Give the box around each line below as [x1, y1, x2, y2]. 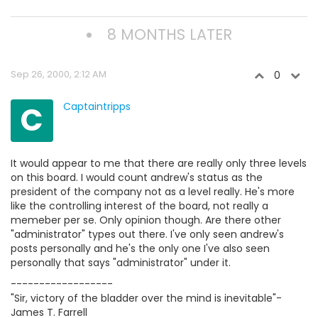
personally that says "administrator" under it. [11, 255, 231, 270]
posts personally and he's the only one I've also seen [11, 241, 270, 256]
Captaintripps [63, 99, 131, 114]
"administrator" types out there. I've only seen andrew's [11, 226, 284, 241]
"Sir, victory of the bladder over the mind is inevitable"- [11, 290, 282, 305]
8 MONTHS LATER [106, 23, 232, 45]
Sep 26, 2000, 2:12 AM [11, 67, 106, 81]
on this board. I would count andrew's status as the [11, 170, 263, 185]
